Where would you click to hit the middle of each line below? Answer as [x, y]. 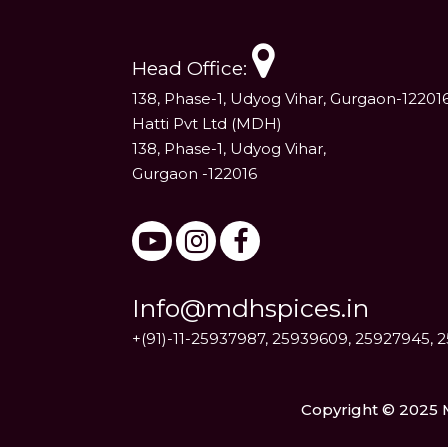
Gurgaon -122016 [194, 174]
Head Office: [192, 69]
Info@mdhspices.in [250, 308]
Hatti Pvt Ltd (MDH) [207, 124]
